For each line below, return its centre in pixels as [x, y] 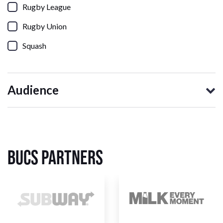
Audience [33, 90]
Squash [34, 46]
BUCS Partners [57, 158]
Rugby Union [45, 26]
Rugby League [47, 7]
